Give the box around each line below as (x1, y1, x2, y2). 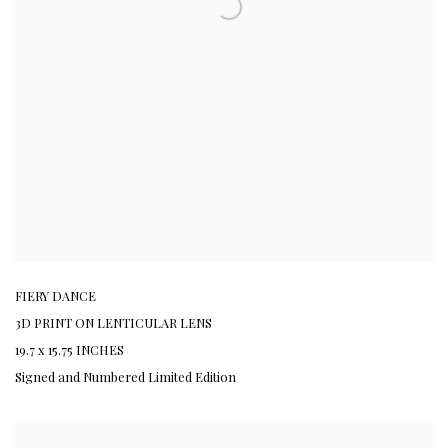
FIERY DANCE (15, 286, 96, 304)
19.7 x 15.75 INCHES (15, 340, 124, 358)
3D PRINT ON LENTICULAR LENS (15, 313, 212, 331)
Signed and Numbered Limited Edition (15, 367, 236, 385)
